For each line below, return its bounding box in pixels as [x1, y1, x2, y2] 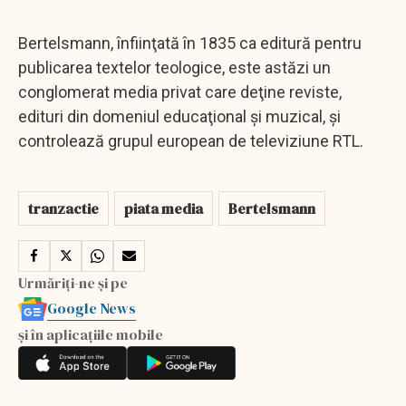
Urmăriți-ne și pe [18, 272, 128, 293]
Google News [47, 297, 136, 318]
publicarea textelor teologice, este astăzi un [18, 57, 331, 77]
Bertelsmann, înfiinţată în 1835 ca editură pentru [18, 33, 362, 53]
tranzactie [28, 198, 99, 218]
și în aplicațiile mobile [18, 324, 163, 344]
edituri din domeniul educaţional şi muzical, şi [18, 106, 341, 126]
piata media [124, 198, 203, 218]
